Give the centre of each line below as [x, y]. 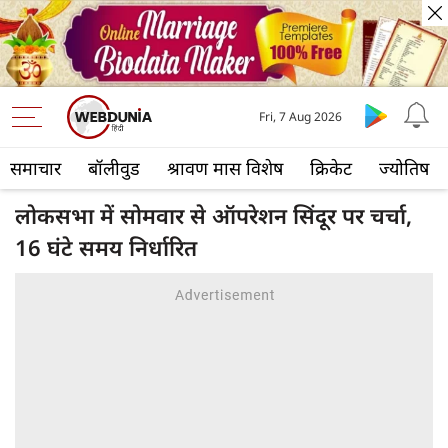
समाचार [35, 168]
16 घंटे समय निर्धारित [106, 247]
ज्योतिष [404, 168]
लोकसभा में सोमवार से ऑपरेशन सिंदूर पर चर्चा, [213, 215]
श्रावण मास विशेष [225, 168]
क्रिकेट [331, 168]
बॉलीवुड [114, 168]
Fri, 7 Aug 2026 [301, 117]
